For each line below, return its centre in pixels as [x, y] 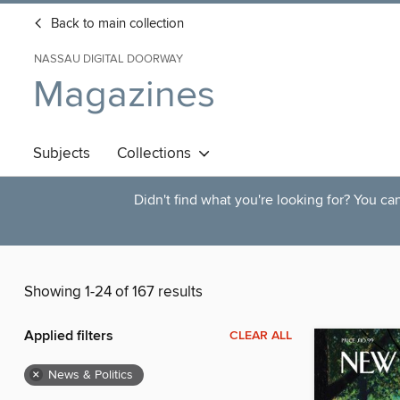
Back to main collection [116, 24]
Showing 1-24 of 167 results [113, 292]
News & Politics [91, 375]
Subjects [62, 154]
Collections [158, 154]
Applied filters [69, 337]
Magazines [124, 95]
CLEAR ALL [261, 336]
